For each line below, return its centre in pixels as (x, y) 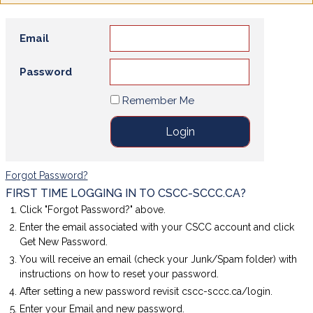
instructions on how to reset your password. (119, 274)
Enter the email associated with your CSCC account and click (156, 227)
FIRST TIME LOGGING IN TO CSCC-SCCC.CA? (125, 194)
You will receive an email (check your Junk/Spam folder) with (158, 260)
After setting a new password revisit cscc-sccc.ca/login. (146, 292)
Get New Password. (63, 242)
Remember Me (156, 101)
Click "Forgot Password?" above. (92, 210)
